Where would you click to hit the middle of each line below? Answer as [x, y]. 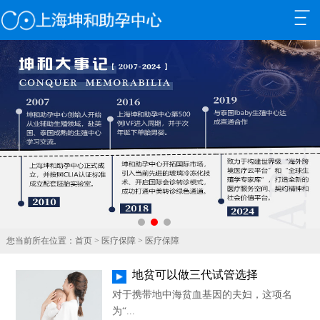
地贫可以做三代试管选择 [195, 274]
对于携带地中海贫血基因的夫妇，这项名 [202, 294]
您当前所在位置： [40, 241]
